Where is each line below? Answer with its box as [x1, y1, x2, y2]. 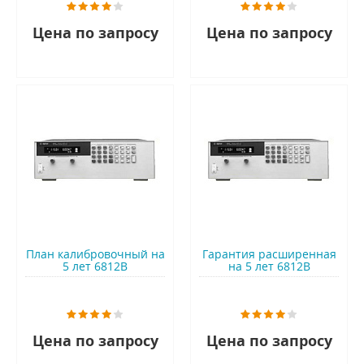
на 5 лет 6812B [227, 258, 310, 275]
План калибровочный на [25, 246, 165, 262]
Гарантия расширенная [201, 246, 336, 262]
